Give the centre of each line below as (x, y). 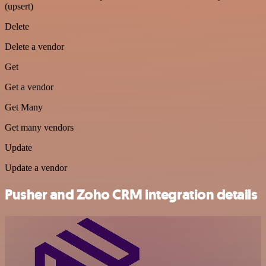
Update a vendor (36, 168)
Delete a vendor (34, 47)
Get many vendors (39, 128)
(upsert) (19, 7)
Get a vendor (29, 87)
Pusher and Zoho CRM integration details (131, 195)
